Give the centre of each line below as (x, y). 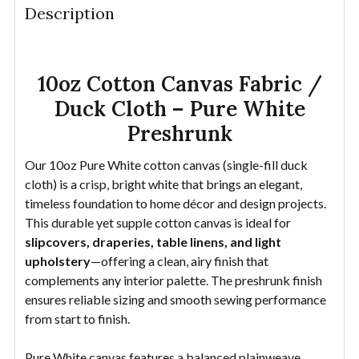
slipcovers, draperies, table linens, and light (153, 241)
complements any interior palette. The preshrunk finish (173, 280)
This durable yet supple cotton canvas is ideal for (158, 222)
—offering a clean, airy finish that (179, 260)
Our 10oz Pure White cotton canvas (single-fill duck (166, 164)
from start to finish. (77, 318)
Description (70, 13)
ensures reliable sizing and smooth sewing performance (175, 299)
